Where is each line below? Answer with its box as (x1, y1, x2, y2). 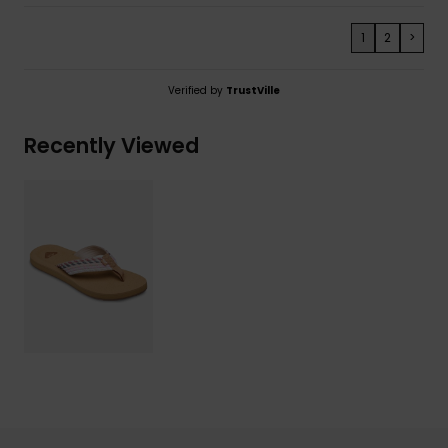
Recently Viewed (24, 130, 199, 160)
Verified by (168, 82, 226, 98)
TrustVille (226, 82, 280, 98)
